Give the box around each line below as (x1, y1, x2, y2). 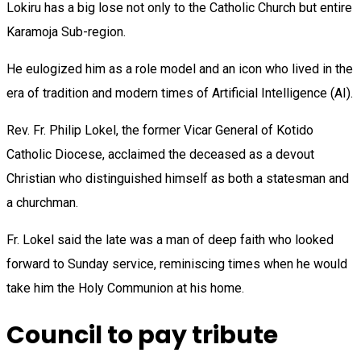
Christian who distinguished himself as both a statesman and (6, 171, 349, 187)
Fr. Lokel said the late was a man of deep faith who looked (6, 232, 334, 248)
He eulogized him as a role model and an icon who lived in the (6, 61, 353, 77)
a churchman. (6, 195, 78, 211)
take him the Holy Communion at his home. (6, 280, 244, 297)
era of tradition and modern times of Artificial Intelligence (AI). (6, 85, 353, 102)
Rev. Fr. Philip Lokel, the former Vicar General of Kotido (6, 122, 313, 139)
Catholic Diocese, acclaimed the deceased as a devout (6, 147, 314, 163)
